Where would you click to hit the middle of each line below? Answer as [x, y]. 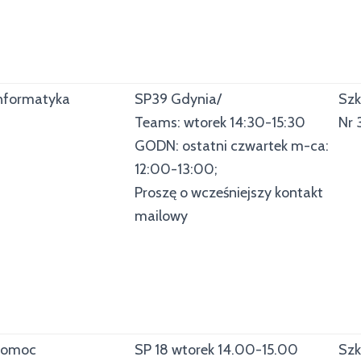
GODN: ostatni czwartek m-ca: [232, 146]
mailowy [161, 216]
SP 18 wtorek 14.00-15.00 [216, 350]
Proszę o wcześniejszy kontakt [229, 193]
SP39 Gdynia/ [178, 99]
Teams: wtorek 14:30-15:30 [220, 122]
